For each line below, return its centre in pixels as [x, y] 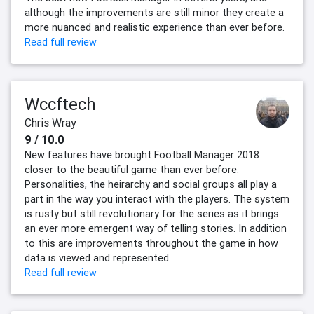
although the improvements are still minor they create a [154, 13]
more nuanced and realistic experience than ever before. [155, 28]
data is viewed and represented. [98, 258]
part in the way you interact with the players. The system [157, 199]
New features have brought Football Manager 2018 [142, 155]
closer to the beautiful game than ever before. [132, 170]
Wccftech [60, 104]
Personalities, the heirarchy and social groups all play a [151, 185]
